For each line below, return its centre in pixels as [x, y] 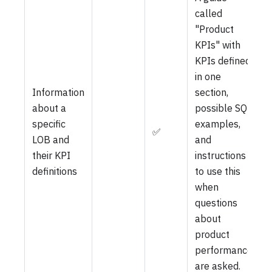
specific [49, 124]
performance [224, 250]
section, [212, 92]
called [209, 13]
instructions [220, 155]
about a [49, 108]
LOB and [51, 139]
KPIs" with [218, 45]
